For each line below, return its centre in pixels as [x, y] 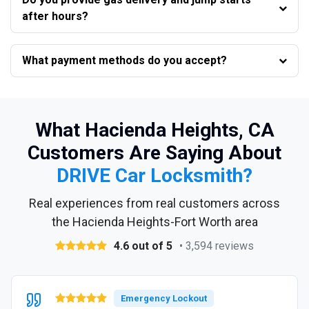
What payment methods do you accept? [124, 60]
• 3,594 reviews [217, 246]
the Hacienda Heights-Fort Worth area [154, 221]
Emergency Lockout [164, 298]
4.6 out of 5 [143, 246]
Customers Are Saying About [154, 152]
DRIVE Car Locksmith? [154, 175]
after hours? [55, 16]
